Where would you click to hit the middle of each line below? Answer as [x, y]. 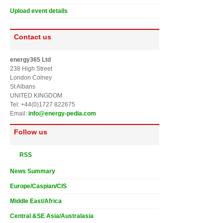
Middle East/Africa [36, 201]
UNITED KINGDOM [36, 95]
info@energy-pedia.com [62, 113]
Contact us [33, 37]
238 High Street [31, 68]
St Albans [23, 86]
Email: [19, 113]
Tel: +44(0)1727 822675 [43, 104]
